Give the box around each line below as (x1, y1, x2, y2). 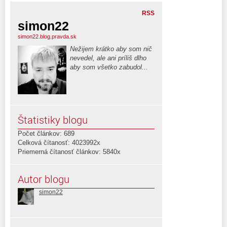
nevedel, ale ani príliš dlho (70, 54, 146, 62)
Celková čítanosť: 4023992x (18, 138, 100, 146)
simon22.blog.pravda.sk (18, 33, 77, 40)
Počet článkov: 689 (18, 129, 74, 137)
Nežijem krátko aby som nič (70, 45, 152, 53)
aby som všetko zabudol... (70, 63, 148, 71)
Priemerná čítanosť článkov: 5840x (18, 147, 121, 156)
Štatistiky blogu (18, 112, 88, 127)
